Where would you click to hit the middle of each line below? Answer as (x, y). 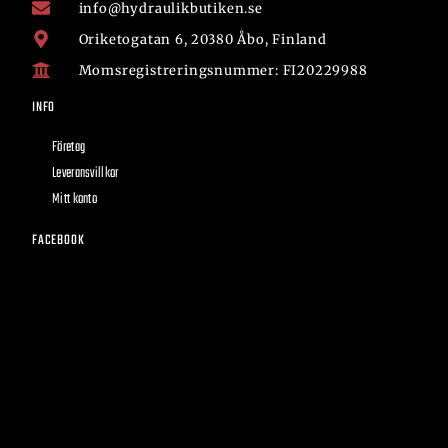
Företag (69, 147)
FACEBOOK (58, 240)
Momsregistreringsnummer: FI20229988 (223, 70)
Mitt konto (74, 199)
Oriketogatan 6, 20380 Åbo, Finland (202, 39)
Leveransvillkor (85, 173)
